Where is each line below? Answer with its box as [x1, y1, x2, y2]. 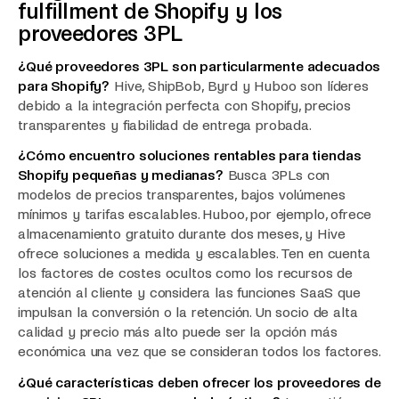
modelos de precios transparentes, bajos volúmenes [18, 187, 346, 203]
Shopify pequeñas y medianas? [18, 167, 224, 183]
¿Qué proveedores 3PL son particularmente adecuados [18, 58, 381, 74]
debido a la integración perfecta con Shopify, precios [18, 97, 351, 113]
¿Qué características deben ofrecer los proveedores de [18, 374, 381, 390]
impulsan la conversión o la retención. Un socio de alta [18, 305, 358, 321]
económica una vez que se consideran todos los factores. [18, 344, 381, 360]
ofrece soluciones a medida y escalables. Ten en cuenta [18, 246, 370, 262]
